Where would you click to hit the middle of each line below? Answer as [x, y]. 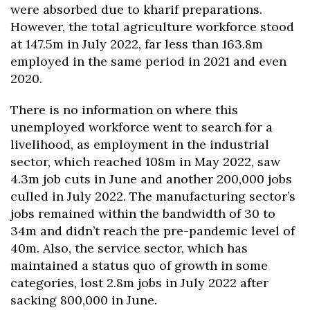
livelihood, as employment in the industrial [140, 145]
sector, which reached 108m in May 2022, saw [145, 162]
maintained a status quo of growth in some [139, 266]
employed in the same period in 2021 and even [148, 62]
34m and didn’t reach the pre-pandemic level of [153, 231]
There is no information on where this [124, 110]
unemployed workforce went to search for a [142, 127]
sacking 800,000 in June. [84, 300]
